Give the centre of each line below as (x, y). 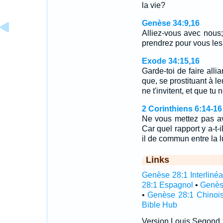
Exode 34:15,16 (170, 61)
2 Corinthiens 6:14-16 (182, 109)
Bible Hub (159, 205)
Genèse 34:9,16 (170, 23)
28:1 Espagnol (167, 185)
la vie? (153, 5)
